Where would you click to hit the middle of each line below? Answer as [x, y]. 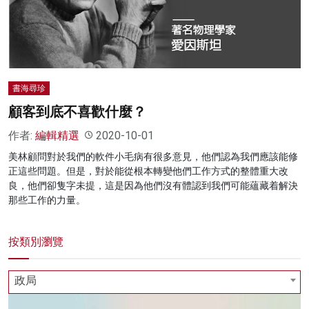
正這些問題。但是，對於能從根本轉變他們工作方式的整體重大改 [148, 171]
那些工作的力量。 [47, 200]
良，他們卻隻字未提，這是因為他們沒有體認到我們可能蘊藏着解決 [153, 185]
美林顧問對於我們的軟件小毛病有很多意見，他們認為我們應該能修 [153, 156]
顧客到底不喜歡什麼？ [77, 111]
